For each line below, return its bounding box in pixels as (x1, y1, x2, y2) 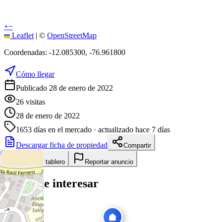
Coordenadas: (4, 48, 49, 56)
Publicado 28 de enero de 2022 (16, 83, 113, 92)
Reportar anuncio (85, 158, 133, 166)
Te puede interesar (4, 176, 99, 190)
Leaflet (10, 31, 34, 40)
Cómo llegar (16, 69, 55, 78)
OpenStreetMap (47, 31, 97, 40)
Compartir (123, 141, 151, 149)
